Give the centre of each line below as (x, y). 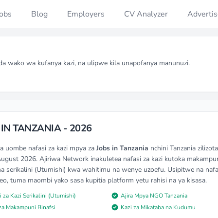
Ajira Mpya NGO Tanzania (154, 196)
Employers (86, 14)
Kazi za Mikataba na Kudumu (158, 207)
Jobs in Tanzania (122, 148)
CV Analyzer (146, 14)
